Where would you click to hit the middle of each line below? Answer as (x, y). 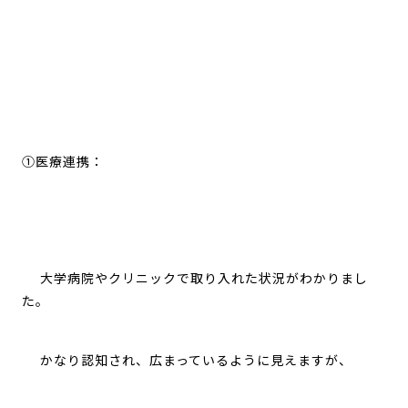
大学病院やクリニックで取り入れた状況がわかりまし (194, 279)
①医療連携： (62, 162)
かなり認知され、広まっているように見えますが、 (187, 360)
